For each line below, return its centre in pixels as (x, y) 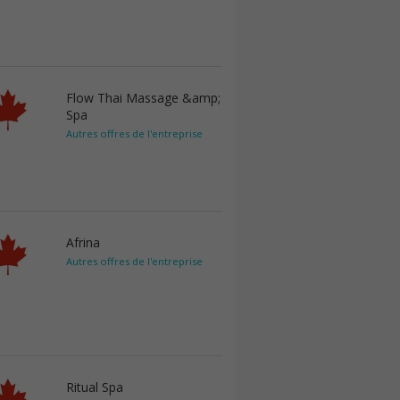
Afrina (83, 242)
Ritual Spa (95, 387)
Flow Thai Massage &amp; (143, 98)
